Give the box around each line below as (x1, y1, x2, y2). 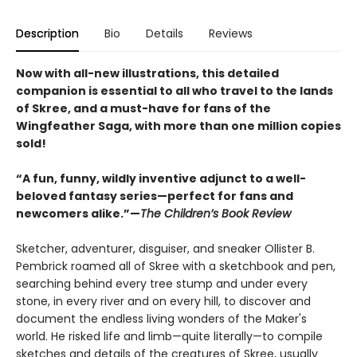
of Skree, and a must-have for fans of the (16, 100, 271, 117)
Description (16, 25, 79, 42)
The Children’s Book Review (140, 206, 291, 222)
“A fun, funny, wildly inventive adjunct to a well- (16, 171, 306, 187)
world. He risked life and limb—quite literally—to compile (16, 328, 323, 345)
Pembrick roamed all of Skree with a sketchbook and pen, (16, 258, 335, 275)
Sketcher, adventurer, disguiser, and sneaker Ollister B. (16, 241, 315, 257)
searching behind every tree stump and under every (16, 276, 308, 292)
